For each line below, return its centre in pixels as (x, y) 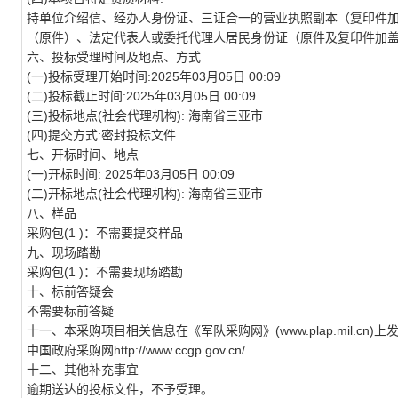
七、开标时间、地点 (83, 155)
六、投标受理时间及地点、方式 (114, 57)
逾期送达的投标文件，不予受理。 (120, 389)
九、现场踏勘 (64, 252)
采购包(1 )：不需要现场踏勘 (105, 272)
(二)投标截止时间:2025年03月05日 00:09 (141, 96)
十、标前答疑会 (70, 291)
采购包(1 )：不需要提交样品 (105, 233)
